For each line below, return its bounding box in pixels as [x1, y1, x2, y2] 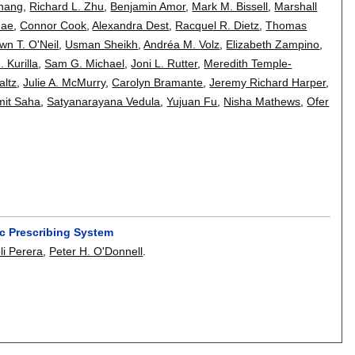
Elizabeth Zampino [226, 37, 320, 51]
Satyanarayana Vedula [47, 94, 161, 108]
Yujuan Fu [166, 94, 218, 108]
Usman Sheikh [65, 37, 139, 51]
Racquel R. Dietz [175, 18, 260, 32]
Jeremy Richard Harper [209, 75, 326, 89]
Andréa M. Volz [143, 37, 220, 51]
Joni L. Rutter [131, 56, 198, 70]
